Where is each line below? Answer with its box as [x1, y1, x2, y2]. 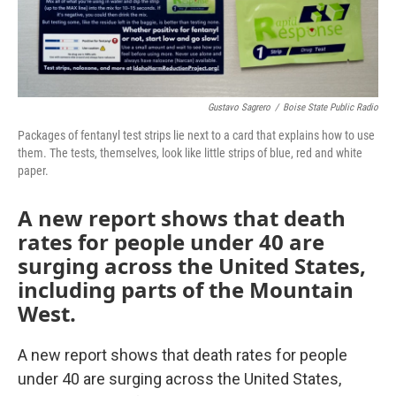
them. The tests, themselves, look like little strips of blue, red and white [18, 146, 362, 160]
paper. [18, 164, 49, 178]
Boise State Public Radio [283, 102, 378, 113]
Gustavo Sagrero [208, 102, 270, 113]
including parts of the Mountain [18, 275, 354, 304]
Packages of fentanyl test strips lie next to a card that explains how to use [18, 128, 375, 142]
